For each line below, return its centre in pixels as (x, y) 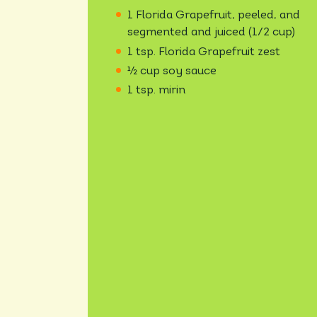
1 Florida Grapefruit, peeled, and (214, 16)
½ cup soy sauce (172, 71)
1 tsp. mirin (156, 91)
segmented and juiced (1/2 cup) (211, 33)
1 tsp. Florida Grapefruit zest (204, 52)
